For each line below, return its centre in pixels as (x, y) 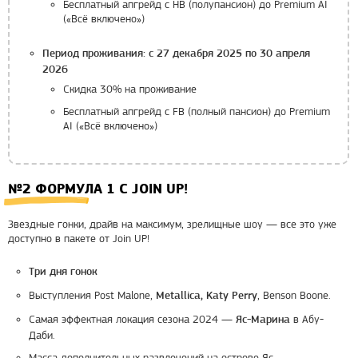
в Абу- (307, 319)
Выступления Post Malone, (92, 295)
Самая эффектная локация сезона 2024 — (132, 319)
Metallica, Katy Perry (207, 296)
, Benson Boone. (294, 295)
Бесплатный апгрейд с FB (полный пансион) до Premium (197, 111)
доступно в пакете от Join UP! (79, 239)
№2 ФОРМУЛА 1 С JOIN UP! (98, 189)
